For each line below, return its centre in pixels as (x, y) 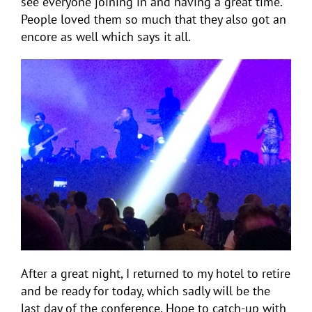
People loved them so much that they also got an (154, 19)
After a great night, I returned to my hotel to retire (156, 274)
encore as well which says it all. (106, 37)
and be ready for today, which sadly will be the (146, 291)
